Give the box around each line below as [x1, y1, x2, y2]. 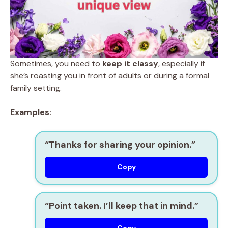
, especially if [158, 58, 205, 69]
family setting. [10, 82, 62, 93]
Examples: [10, 106, 51, 118]
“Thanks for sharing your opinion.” [45, 138, 195, 151]
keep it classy [102, 58, 158, 69]
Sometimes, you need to [10, 58, 102, 69]
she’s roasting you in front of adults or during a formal [10, 70, 209, 81]
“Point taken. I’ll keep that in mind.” [45, 199, 198, 212]
